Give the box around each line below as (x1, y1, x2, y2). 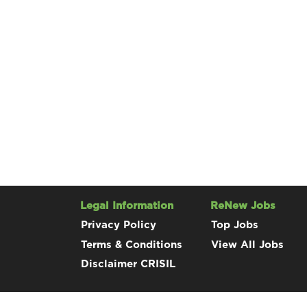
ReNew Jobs (210, 201, 275, 211)
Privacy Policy (81, 220, 156, 230)
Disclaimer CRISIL (81, 259, 175, 269)
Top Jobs (211, 220, 258, 230)
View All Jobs (211, 239, 284, 250)
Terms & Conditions (81, 239, 182, 250)
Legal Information (80, 201, 173, 211)
